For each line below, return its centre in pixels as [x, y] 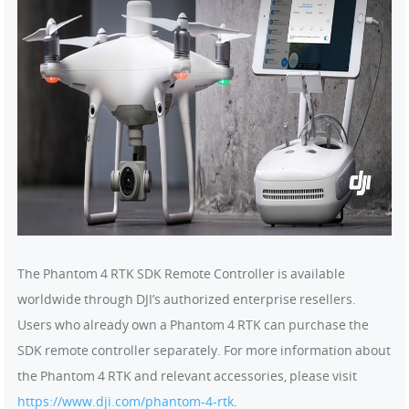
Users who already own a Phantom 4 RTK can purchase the [193, 325]
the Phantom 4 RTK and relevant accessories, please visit [187, 376]
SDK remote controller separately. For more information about [204, 350]
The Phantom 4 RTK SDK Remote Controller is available [181, 273]
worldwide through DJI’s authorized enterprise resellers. [187, 299]
